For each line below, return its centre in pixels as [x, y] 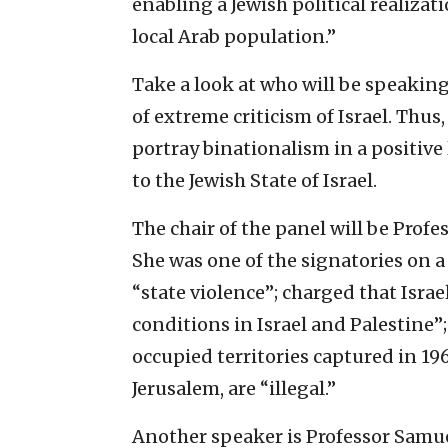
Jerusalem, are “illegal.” [234, 388]
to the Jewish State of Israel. [254, 180]
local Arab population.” [234, 36]
